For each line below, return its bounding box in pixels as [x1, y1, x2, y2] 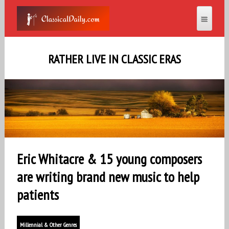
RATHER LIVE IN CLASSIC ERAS [48, 51, 181, 67]
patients [16, 185, 59, 204]
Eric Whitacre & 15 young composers [16, 149, 202, 169]
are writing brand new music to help [16, 167, 199, 187]
